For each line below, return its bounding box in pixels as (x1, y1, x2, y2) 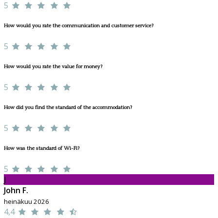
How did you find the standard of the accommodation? (4, 105, 132, 111)
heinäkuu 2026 (4, 197, 49, 206)
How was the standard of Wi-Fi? (4, 145, 79, 151)
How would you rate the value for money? (4, 64, 102, 70)
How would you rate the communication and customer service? (4, 23, 153, 29)
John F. (4, 184, 28, 196)
